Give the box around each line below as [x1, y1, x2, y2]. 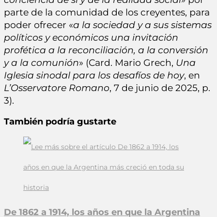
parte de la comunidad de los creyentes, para [4, 6, 210, 18]
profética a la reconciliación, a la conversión [4, 44, 208, 56]
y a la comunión [4, 57, 79, 68]
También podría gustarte [4, 116, 116, 127]
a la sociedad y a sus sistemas [73, 19, 212, 31]
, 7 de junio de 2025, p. [109, 82, 210, 93]
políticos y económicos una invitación [4, 31, 178, 43]
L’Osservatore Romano [4, 82, 109, 93]
